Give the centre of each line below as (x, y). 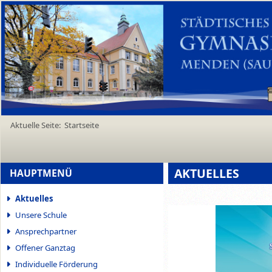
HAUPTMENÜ (41, 173)
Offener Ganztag (45, 247)
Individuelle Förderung (56, 264)
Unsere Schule (41, 215)
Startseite (82, 125)
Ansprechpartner (46, 231)
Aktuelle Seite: (37, 125)
